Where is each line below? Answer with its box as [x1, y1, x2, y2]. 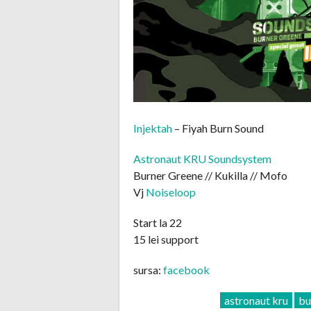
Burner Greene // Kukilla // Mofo [133, 168, 287, 182]
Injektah [133, 121, 172, 135]
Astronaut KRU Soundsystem [133, 151, 271, 165]
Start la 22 [133, 215, 182, 229]
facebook [163, 262, 210, 276]
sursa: [133, 262, 163, 276]
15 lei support [133, 232, 199, 246]
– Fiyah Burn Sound [172, 121, 264, 135]
